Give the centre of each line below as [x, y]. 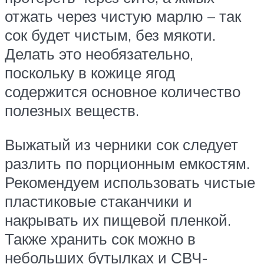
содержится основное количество [123, 92]
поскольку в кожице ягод [90, 73]
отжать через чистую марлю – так [123, 16]
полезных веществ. [72, 110]
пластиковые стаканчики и [98, 201]
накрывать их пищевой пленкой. [118, 220]
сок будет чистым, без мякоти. [110, 35]
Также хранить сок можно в [100, 238]
